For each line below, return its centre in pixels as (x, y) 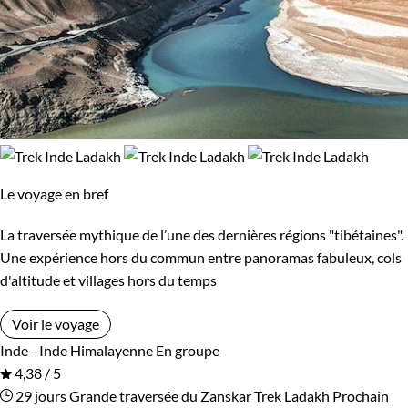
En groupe (188, 350)
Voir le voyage (56, 323)
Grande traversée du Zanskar (160, 395)
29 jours (40, 395)
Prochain (361, 395)
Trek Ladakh (292, 395)
